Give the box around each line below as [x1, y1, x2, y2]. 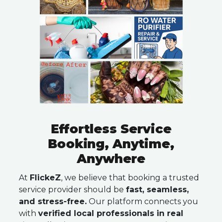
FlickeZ [30, 173, 61, 182]
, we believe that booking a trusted [61, 173, 199, 182]
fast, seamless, [126, 185, 189, 194]
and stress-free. [19, 197, 87, 206]
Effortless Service [51, 121, 171, 136]
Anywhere [77, 151, 145, 166]
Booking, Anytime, [48, 136, 174, 151]
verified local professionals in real [38, 209, 183, 218]
